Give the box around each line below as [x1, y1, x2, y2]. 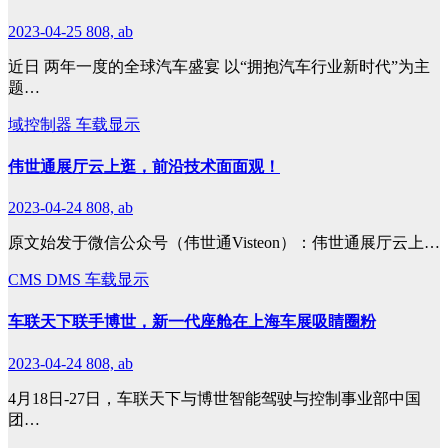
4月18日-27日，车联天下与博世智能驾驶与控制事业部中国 [8, 389, 421, 407]
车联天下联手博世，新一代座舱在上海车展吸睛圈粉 [8, 313, 376, 331]
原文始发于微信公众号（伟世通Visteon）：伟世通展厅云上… [8, 234, 440, 252]
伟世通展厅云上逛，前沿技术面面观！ [8, 157, 280, 175]
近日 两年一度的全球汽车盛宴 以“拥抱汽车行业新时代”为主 [8, 57, 430, 75]
